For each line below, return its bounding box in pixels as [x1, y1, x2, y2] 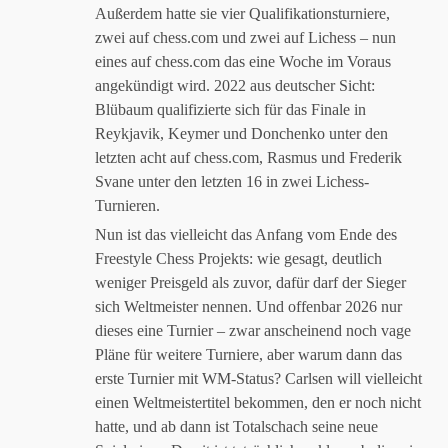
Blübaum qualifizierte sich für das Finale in [95, 101, 366, 118]
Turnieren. [95, 197, 160, 214]
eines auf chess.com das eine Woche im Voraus [95, 53, 391, 70]
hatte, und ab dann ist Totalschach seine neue [95, 418, 378, 435]
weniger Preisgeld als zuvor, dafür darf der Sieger [95, 274, 406, 291]
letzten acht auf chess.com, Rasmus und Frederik [95, 149, 402, 166]
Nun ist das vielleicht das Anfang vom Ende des [95, 226, 397, 243]
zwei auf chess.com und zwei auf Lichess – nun [95, 29, 396, 46]
